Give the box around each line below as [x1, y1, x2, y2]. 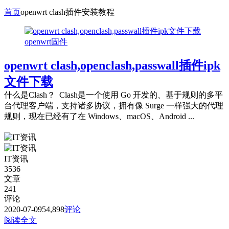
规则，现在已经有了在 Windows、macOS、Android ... [4, 112, 194, 121]
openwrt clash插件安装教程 [20, 7, 114, 16]
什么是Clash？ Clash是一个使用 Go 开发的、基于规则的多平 [4, 90, 223, 100]
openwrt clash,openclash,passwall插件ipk [4, 59, 220, 73]
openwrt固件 [25, 37, 67, 46]
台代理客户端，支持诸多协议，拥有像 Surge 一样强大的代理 [4, 101, 223, 110]
